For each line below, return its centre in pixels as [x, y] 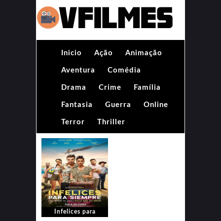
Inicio [72, 53]
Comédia [124, 70]
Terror [73, 122]
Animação [144, 53]
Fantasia [77, 105]
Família [147, 88]
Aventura [78, 70]
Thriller [111, 122]
